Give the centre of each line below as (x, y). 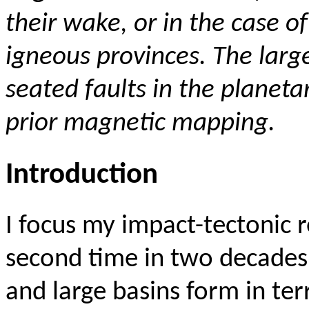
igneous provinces (102, 58)
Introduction (82, 176)
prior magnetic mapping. (140, 124)
